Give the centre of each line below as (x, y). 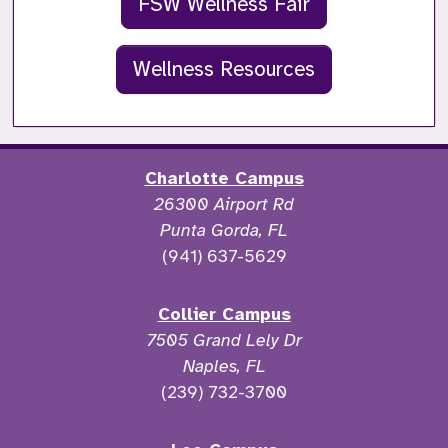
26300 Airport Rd (224, 204)
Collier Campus (224, 314)
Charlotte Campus (224, 178)
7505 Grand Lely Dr (224, 340)
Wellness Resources (224, 69)
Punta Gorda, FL (224, 230)
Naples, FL (224, 366)
